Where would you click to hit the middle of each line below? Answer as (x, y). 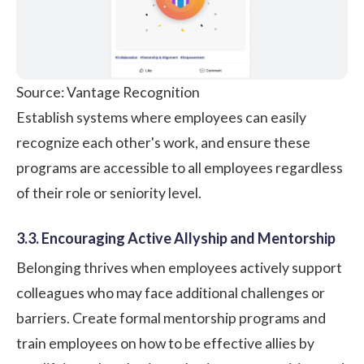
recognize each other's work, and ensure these (163, 142)
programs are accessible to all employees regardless (180, 167)
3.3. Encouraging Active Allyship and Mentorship (176, 238)
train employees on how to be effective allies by (165, 343)
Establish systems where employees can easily (161, 117)
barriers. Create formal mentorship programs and (171, 318)
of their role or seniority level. (109, 193)
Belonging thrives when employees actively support (179, 267)
